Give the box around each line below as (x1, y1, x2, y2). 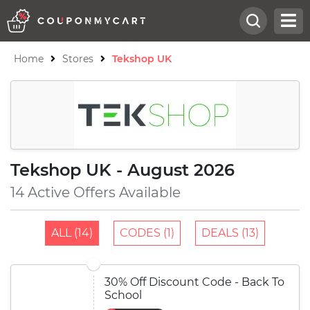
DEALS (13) (201, 226, 259, 239)
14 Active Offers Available (10, 184, 181, 201)
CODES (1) (120, 226, 174, 239)
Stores (62, 53, 93, 65)
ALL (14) (51, 226, 93, 239)
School (104, 289, 142, 302)
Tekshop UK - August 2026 (10, 160, 235, 180)
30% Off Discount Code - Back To (104, 275, 284, 289)
